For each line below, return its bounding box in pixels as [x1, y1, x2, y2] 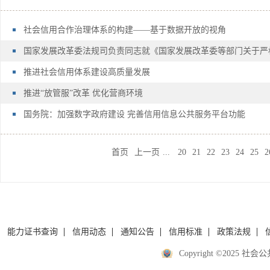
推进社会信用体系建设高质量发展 [24, 67, 150, 77]
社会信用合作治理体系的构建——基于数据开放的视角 [24, 25, 226, 34]
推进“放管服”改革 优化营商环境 [24, 89, 143, 98]
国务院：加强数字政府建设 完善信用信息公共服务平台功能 [24, 110, 245, 119]
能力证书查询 [7, 227, 58, 236]
